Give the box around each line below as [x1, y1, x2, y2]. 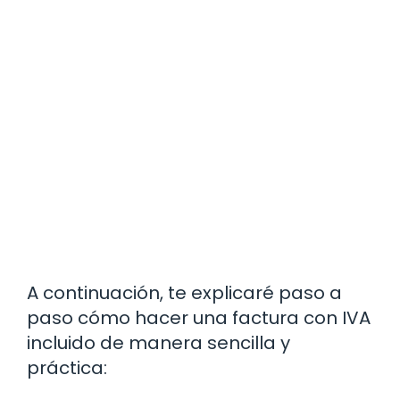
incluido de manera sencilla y [27, 329, 290, 355]
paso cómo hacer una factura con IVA [27, 304, 371, 330]
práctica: [27, 354, 107, 380]
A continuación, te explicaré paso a [27, 279, 342, 305]
